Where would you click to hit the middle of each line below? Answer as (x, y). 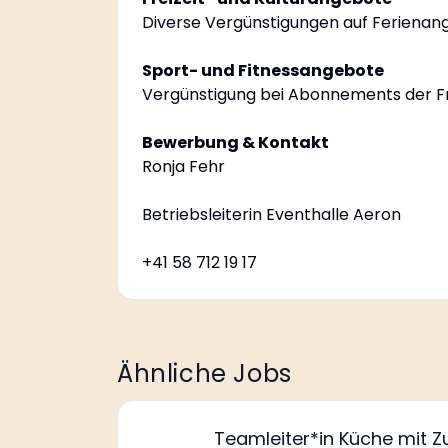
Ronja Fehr (183, 166)
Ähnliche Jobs (204, 373)
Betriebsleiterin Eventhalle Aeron (271, 214)
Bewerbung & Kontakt (235, 142)
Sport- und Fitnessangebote (263, 70)
